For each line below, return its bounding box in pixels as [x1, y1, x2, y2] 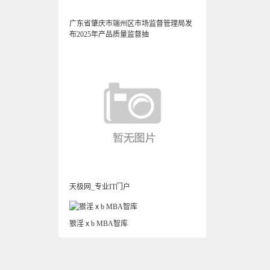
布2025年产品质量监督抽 [69, 30, 149, 39]
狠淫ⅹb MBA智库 [69, 219, 128, 228]
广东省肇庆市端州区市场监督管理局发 [69, 19, 192, 28]
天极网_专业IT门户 [69, 183, 130, 191]
